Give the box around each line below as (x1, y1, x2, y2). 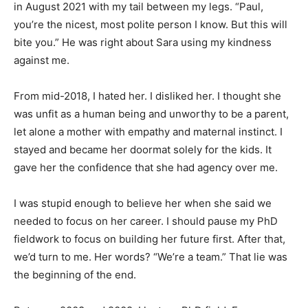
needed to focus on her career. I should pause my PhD (14, 214, 278, 228)
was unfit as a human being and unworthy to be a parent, (14, 107, 289, 120)
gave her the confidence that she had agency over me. (14, 160, 278, 174)
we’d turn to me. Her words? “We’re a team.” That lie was (14, 250, 287, 263)
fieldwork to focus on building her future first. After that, (14, 232, 285, 245)
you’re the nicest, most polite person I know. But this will (14, 17, 287, 31)
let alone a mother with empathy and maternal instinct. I (14, 124, 283, 138)
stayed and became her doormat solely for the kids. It (14, 142, 272, 156)
